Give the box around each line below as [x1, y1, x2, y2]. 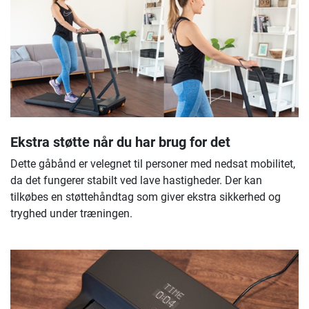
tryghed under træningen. [10, 206, 132, 220]
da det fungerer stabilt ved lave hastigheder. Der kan [10, 173, 262, 187]
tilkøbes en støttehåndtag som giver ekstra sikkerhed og [10, 190, 281, 203]
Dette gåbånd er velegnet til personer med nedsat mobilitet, [10, 157, 295, 170]
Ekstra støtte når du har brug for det [10, 133, 230, 150]
